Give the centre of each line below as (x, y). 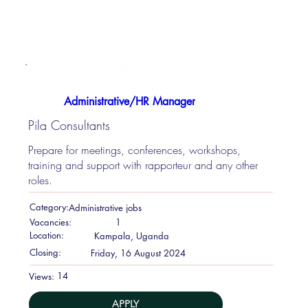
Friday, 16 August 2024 (138, 253)
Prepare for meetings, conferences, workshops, (135, 150)
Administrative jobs (105, 208)
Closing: (45, 252)
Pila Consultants (69, 125)
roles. (41, 180)
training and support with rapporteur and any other (143, 165)
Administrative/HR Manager (130, 101)
